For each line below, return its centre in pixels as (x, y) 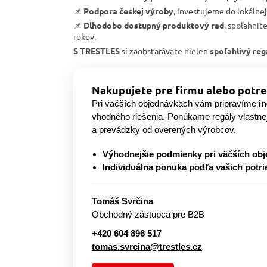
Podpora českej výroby (128, 11)
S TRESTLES (97, 51)
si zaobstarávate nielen (165, 51)
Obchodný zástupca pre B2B (148, 215)
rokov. (85, 37)
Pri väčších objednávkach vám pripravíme (175, 104)
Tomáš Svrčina (122, 201)
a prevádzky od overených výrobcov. (164, 130)
